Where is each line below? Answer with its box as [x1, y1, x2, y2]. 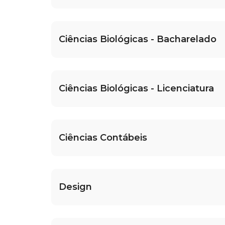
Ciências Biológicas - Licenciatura [59, 83, 214, 94]
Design [59, 181, 92, 193]
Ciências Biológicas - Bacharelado [59, 34, 216, 45]
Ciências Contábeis [59, 132, 147, 144]
